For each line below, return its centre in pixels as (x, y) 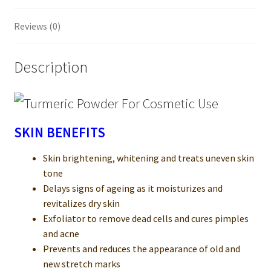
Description (51, 67)
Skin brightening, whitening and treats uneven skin (148, 158)
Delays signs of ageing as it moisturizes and (132, 188)
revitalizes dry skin (81, 204)
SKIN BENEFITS (59, 133)
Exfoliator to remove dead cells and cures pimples (145, 219)
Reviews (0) (37, 26)
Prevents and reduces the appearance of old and (141, 249)
